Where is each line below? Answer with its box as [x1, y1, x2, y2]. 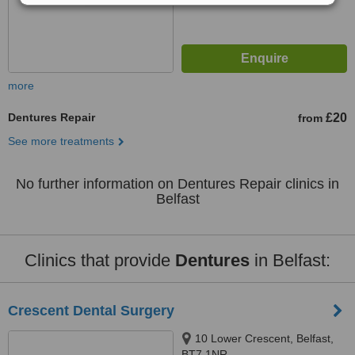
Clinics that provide [25, 250, 175, 270]
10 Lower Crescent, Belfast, [195, 332, 334, 345]
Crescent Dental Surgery [8, 303, 174, 319]
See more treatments [8, 135, 114, 147]
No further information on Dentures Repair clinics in [16, 176, 339, 192]
